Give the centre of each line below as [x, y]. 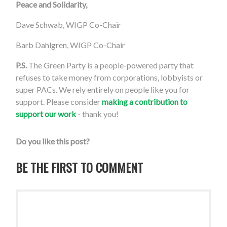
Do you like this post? [53, 141]
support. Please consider [59, 102]
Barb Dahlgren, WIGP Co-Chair [71, 45]
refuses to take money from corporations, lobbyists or [109, 78]
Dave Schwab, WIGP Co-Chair [69, 25]
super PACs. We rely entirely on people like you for [103, 90]
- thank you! [98, 114]
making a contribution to [145, 102]
